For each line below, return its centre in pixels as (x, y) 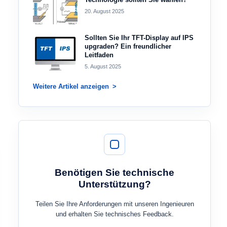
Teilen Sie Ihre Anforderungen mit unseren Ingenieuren (115, 204)
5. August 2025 (103, 66)
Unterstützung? (115, 184)
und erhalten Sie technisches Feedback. (115, 214)
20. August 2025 (104, 11)
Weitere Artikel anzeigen (71, 86)
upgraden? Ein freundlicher (128, 46)
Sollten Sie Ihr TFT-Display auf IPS (139, 38)
